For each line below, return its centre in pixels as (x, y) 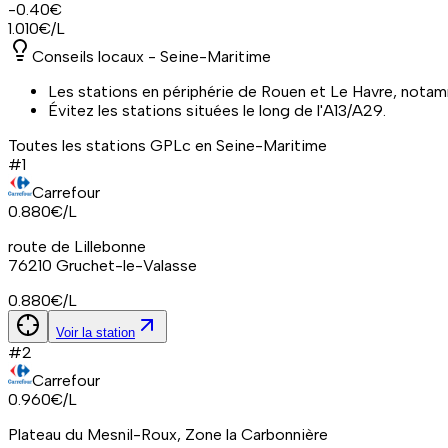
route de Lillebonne (77, 246)
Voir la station (95, 332)
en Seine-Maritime (261, 145)
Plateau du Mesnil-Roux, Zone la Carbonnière (168, 434)
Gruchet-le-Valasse (126, 265)
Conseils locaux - (96, 56)
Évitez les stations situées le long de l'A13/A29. (217, 110)
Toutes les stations (79, 145)
